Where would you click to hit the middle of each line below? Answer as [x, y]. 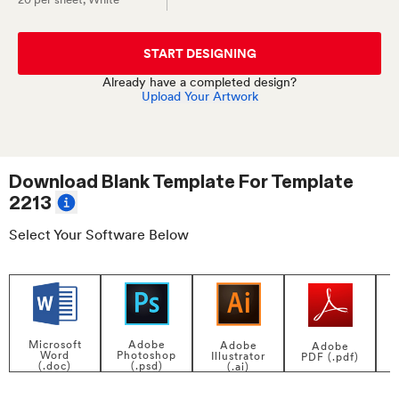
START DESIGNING [199, 53]
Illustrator [238, 357]
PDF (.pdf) [330, 358]
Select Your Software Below [99, 234]
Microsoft [55, 345]
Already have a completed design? [199, 82]
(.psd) [147, 366]
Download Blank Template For [140, 182]
